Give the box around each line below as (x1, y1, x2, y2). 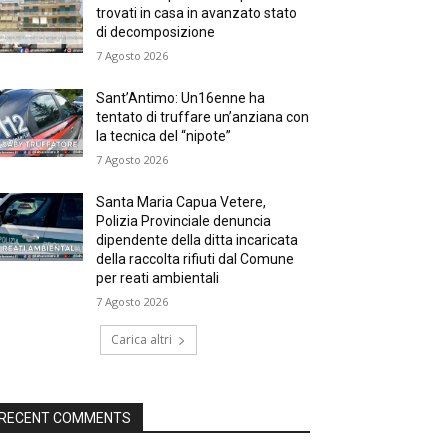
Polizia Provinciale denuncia (96, 213, 272, 229)
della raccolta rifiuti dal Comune (96, 251, 295, 267)
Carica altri (110, 331, 172, 348)
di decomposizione (96, 24, 216, 40)
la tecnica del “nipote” (96, 128, 232, 144)
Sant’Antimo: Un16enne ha (96, 90, 266, 106)
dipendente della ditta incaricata (96, 232, 299, 248)
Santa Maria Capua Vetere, (96, 194, 267, 210)
